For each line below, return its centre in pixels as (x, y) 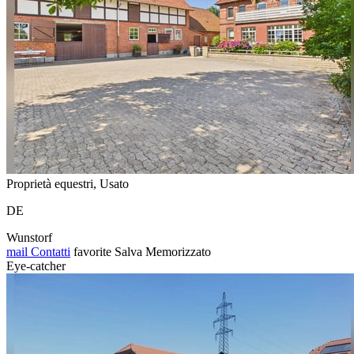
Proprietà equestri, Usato (68, 183)
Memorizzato (178, 251)
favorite (92, 251)
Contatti (49, 251)
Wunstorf (29, 237)
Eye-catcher (36, 265)
